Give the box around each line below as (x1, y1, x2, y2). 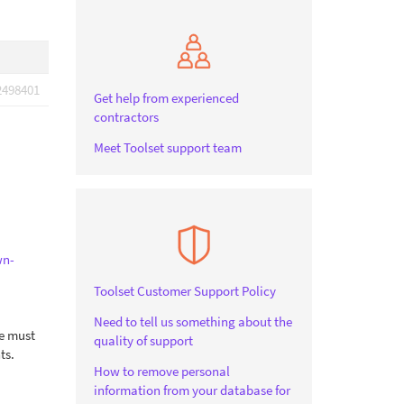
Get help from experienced (93, 89, 239, 106)
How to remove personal (93, 363, 230, 380)
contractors (93, 108, 159, 125)
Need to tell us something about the (93, 313, 292, 330)
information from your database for (93, 381, 290, 399)
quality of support (93, 332, 193, 349)
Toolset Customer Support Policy (93, 282, 276, 299)
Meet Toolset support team (93, 139, 242, 156)
